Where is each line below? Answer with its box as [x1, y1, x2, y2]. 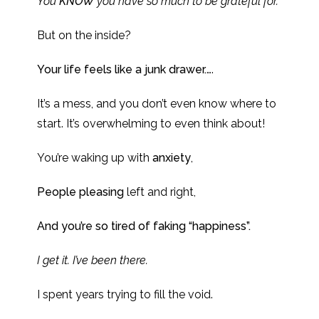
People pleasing [37, 185, 127, 199]
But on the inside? [37, 28, 132, 42]
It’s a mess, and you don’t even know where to [37, 97, 277, 110]
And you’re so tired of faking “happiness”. [37, 219, 251, 233]
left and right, [127, 185, 197, 199]
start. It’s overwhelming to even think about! [37, 117, 266, 130]
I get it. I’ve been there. [37, 253, 149, 267]
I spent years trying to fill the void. [37, 288, 214, 301]
